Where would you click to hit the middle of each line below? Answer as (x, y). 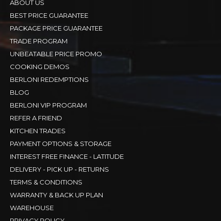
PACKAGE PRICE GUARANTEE (56, 28)
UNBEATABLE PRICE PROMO (56, 54)
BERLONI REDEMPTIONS (49, 79)
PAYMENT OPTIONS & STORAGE (61, 143)
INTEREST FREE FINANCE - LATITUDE (67, 156)
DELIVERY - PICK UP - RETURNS (59, 169)
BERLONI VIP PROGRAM (48, 105)
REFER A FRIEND (36, 118)
